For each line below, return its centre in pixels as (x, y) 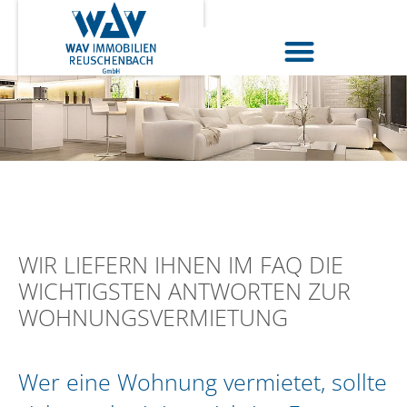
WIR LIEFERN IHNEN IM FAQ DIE (181, 264)
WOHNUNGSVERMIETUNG (153, 317)
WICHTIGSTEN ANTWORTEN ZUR (184, 291)
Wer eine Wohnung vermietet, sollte (203, 381)
